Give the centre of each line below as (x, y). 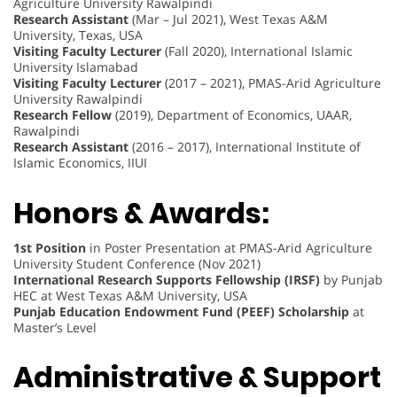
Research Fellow (62, 115)
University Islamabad (76, 67)
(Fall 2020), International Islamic (257, 51)
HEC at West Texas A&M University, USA (130, 295)
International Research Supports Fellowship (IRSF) (167, 279)
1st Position (50, 247)
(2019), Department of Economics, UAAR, (232, 115)
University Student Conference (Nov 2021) (137, 263)
